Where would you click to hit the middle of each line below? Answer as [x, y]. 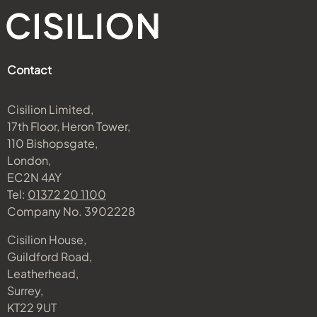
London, [29, 160]
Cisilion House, [47, 240]
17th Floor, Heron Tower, [69, 126]
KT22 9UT [32, 307]
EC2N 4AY [34, 177]
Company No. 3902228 [71, 211]
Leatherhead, [43, 273]
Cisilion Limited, [50, 109]
